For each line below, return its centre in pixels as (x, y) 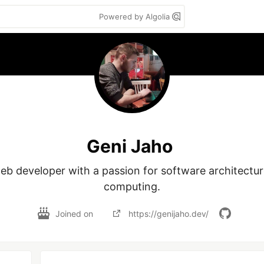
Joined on (75, 213)
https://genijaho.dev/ (169, 213)
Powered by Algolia (136, 16)
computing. (132, 187)
